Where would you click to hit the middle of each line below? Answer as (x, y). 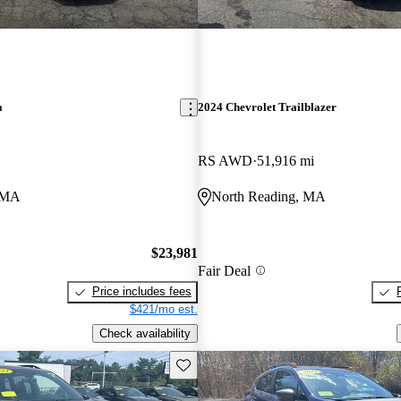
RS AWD (225, 160)
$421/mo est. (163, 310)
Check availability (145, 333)
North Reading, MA (268, 196)
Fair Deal (224, 270)
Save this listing (217, 363)
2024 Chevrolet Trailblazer (267, 107)
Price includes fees (141, 292)
